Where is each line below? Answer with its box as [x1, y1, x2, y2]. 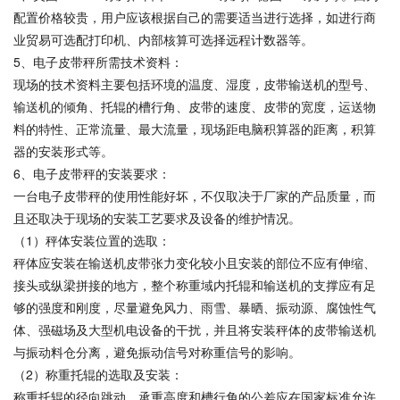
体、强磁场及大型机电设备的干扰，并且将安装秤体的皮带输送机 [13, 320, 376, 338]
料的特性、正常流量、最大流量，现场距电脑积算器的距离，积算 [13, 119, 376, 137]
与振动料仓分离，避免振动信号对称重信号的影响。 [13, 342, 301, 361]
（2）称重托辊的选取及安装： [13, 364, 183, 383]
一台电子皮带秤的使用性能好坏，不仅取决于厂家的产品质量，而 [13, 186, 376, 204]
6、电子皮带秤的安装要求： [13, 163, 171, 182]
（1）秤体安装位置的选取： [13, 230, 171, 249]
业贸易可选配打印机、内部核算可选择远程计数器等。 [13, 29, 313, 48]
